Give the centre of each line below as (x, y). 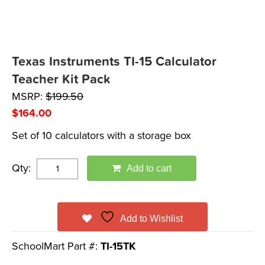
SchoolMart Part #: (56, 246)
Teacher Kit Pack (61, 80)
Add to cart (149, 169)
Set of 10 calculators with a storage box (101, 136)
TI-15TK (118, 246)
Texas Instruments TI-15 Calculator (114, 62)
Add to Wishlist (151, 219)
